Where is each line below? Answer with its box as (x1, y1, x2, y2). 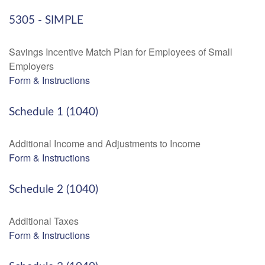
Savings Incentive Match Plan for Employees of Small (9, 45, 232, 59)
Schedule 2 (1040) (9, 184, 98, 195)
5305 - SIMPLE (9, 15, 83, 26)
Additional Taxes (9, 214, 79, 228)
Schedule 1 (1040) (9, 106, 98, 118)
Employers (9, 59, 54, 73)
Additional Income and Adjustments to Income (9, 137, 201, 150)
